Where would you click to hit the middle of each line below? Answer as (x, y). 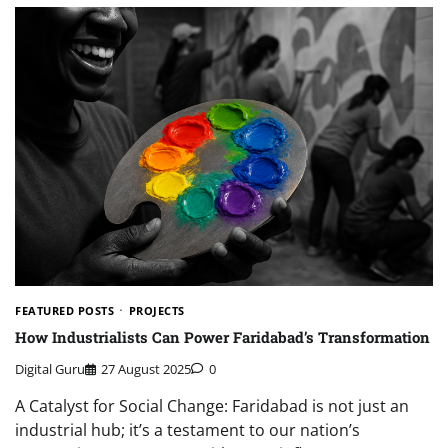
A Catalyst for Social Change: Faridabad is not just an (212, 405)
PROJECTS (156, 310)
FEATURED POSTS (64, 310)
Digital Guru (50, 368)
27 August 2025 (146, 368)
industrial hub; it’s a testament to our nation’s (187, 429)
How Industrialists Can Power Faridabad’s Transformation (222, 337)
